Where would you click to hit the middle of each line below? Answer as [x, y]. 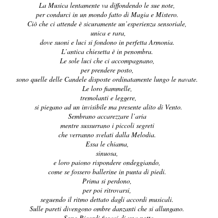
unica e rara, [107, 33]
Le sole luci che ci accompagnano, [107, 61]
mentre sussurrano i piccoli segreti [107, 125]
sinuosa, [107, 153]
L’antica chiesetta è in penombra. [107, 51]
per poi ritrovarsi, [107, 190]
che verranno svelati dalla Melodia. [107, 135]
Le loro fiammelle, [107, 88]
